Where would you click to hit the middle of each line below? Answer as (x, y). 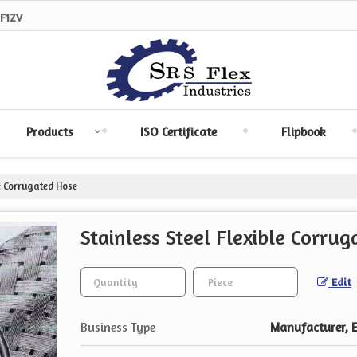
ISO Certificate (178, 132)
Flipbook (303, 132)
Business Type (118, 327)
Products (49, 132)
